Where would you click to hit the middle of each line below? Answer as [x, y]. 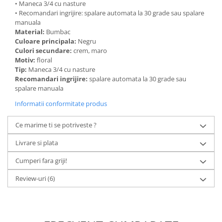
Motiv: [26, 60]
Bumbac [59, 32]
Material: [30, 32]
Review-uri [31, 178]
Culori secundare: [44, 51]
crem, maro [91, 51]
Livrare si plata [37, 143]
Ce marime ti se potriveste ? [56, 125]
